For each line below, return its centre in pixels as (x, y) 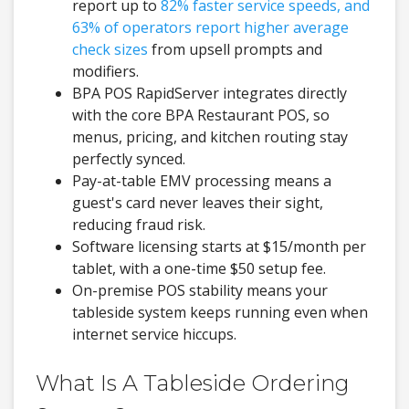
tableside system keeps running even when (220, 313)
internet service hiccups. (154, 335)
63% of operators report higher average (210, 28)
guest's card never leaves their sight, (198, 203)
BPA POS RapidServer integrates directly (210, 94)
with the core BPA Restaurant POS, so (201, 115)
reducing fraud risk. (139, 225)
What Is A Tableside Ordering (193, 383)
